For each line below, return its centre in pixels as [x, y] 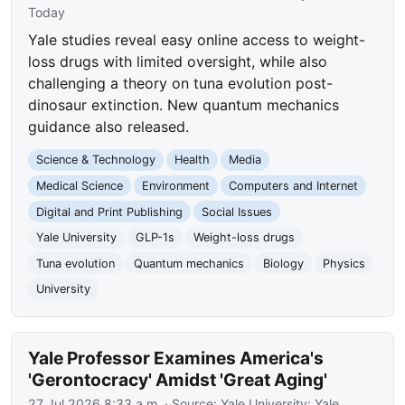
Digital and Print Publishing [110, 212]
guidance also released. [109, 127]
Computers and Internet [293, 185]
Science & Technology [96, 160]
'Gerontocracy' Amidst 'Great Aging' [178, 380]
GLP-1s [155, 238]
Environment [175, 185]
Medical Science [80, 185]
